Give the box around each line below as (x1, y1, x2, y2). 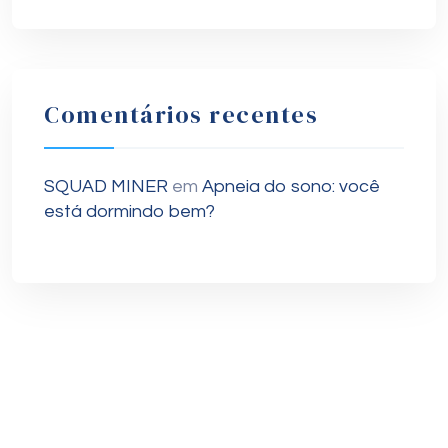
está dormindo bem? (44, 202, 215, 221)
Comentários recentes (44, 98, 318, 131)
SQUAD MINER (44, 177, 168, 196)
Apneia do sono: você (202, 177, 380, 196)
